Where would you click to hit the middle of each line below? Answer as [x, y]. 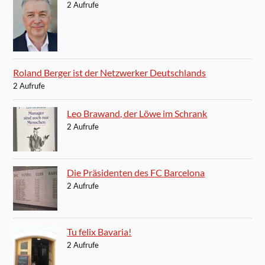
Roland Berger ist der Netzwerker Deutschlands [110, 73]
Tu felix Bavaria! [99, 232]
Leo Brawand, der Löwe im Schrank [137, 114]
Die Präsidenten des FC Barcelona [136, 173]
